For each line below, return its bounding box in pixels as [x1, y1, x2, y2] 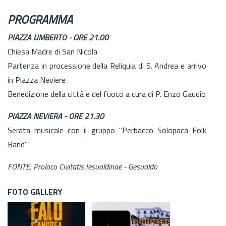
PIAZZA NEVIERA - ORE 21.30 [8, 109, 104, 122]
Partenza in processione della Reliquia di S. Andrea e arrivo [8, 59, 206, 72]
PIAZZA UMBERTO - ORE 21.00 [8, 31, 108, 43]
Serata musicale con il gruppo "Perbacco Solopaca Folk [8, 124, 206, 136]
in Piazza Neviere [8, 73, 66, 86]
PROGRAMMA [8, 10, 73, 28]
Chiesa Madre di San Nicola [8, 45, 99, 58]
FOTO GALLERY [8, 185, 63, 198]
